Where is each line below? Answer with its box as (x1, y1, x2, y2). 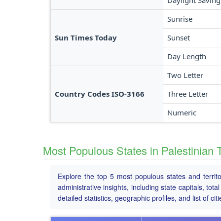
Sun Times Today (55, 33, 117, 42)
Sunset (167, 33, 190, 42)
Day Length (167, 51, 206, 61)
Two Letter (167, 70, 203, 80)
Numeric (167, 108, 196, 117)
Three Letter (167, 89, 208, 99)
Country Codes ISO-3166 (55, 89, 145, 99)
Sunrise (167, 14, 192, 24)
